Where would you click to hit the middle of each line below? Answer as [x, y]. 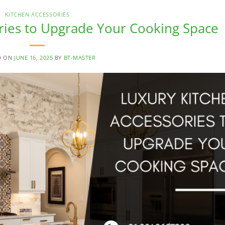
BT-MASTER [80, 57]
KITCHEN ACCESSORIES [37, 15]
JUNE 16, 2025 [34, 57]
